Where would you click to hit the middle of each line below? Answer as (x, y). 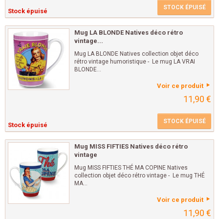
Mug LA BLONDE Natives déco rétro (129, 33)
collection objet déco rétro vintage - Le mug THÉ (140, 176)
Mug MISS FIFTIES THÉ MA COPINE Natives (131, 168)
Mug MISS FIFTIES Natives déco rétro (131, 147)
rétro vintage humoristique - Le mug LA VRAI (135, 62)
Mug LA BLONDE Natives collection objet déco (136, 54)
